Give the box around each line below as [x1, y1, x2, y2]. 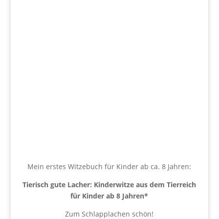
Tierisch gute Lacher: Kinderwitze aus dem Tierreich [22, 180, 197, 190]
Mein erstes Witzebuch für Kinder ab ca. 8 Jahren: [27, 162, 192, 172]
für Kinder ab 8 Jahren [70, 191, 145, 201]
